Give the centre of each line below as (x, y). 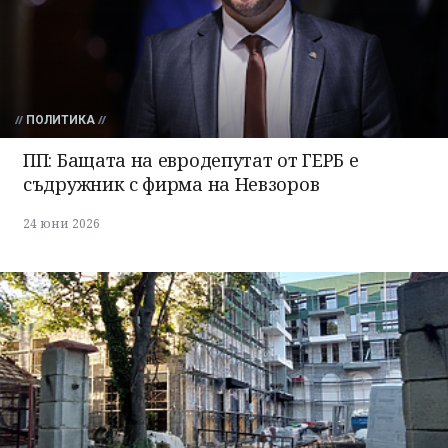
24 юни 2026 (61, 224)
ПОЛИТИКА (60, 120)
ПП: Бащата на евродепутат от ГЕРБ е (191, 160)
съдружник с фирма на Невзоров (171, 184)
